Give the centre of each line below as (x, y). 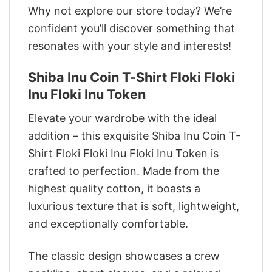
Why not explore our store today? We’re (130, 11)
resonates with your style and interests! (130, 46)
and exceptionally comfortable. (108, 224)
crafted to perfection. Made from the (124, 171)
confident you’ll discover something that (131, 29)
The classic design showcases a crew (124, 256)
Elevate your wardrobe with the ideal (122, 118)
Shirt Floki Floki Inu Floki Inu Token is (123, 154)
